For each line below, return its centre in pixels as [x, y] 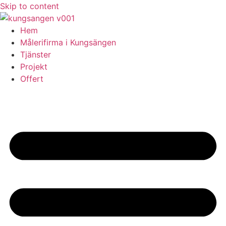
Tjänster [36, 54]
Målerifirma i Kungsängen [68, 42]
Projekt [34, 67]
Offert [32, 79]
